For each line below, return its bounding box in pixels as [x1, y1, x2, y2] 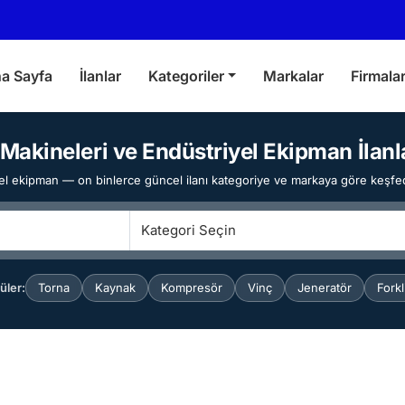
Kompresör [160, 280, 222, 295]
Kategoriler [147, 67, 224, 85]
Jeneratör [297, 280, 352, 295]
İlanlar [79, 67, 121, 85]
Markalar [263, 67, 325, 85]
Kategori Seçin [140, 221, 236, 239]
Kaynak [94, 280, 136, 295]
